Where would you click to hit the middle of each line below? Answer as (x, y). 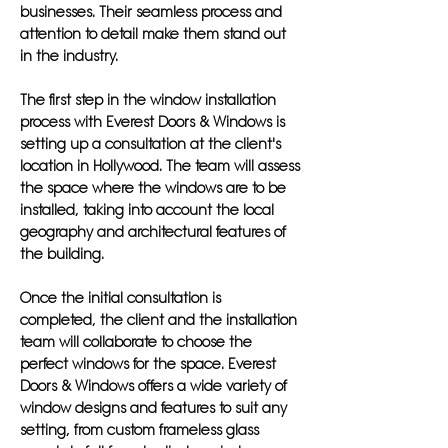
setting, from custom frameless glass (139, 430)
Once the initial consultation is (120, 298)
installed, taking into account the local (147, 210)
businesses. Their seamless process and (151, 12)
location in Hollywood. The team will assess (160, 166)
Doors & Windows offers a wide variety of (153, 386)
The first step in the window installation (148, 100)
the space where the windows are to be (153, 188)
